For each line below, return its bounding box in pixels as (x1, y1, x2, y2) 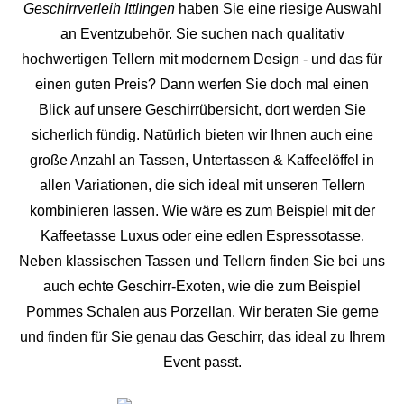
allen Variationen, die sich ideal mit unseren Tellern (39, 178, 365, 194)
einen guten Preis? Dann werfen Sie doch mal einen (35, 77, 369, 93)
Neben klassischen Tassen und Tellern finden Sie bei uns (19, 253, 385, 270)
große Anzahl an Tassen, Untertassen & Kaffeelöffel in (30, 152, 374, 169)
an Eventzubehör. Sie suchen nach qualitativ (60, 26, 344, 42)
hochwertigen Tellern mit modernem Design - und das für (22, 51, 382, 68)
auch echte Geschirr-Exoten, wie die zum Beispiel (43, 279, 361, 295)
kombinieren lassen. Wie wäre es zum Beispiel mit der (29, 203, 375, 219)
